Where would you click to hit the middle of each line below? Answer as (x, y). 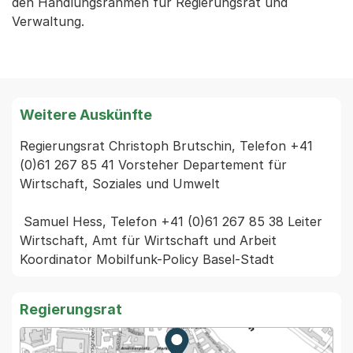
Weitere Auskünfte (86, 115)
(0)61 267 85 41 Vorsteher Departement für (153, 165)
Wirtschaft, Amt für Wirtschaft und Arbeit (148, 240)
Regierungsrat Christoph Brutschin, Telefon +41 (166, 146)
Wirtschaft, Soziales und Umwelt (120, 184)
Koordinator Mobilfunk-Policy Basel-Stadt (147, 259)
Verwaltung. (48, 21)
